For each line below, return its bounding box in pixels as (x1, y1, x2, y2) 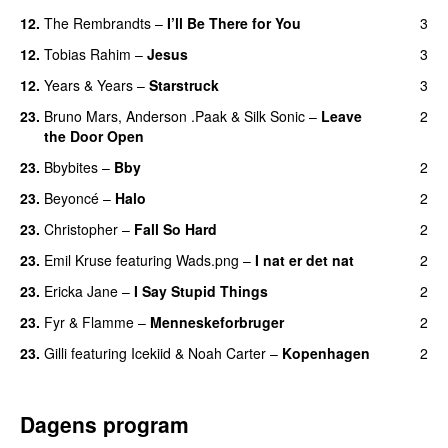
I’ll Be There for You (167, 12, 301, 33)
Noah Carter (188, 342, 266, 363)
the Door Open (44, 125, 144, 146)
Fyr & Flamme (44, 311, 134, 332)
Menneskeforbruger (150, 311, 284, 332)
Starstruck (149, 74, 219, 95)
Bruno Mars (44, 105, 118, 126)
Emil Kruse (44, 249, 112, 270)
